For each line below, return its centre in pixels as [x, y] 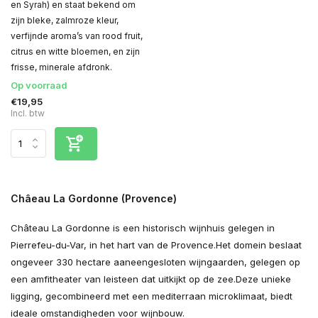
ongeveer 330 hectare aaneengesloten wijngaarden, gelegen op [155, 262]
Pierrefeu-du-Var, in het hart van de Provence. [113, 245]
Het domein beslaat [259, 245]
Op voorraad [39, 85]
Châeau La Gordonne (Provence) [94, 198]
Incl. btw [28, 113]
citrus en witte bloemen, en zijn [75, 51]
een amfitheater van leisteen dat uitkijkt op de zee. [123, 279]
